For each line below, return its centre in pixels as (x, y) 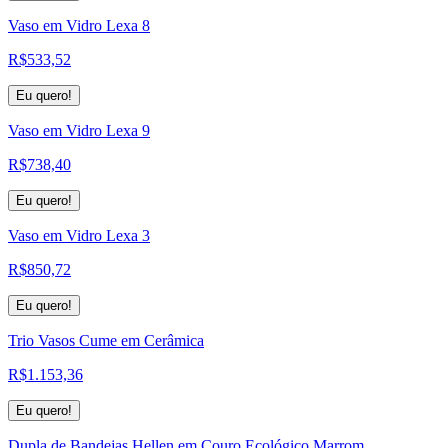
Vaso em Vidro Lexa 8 (79, 25)
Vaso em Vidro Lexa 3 (79, 235)
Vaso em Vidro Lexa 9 (79, 130)
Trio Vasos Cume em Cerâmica (106, 340)
